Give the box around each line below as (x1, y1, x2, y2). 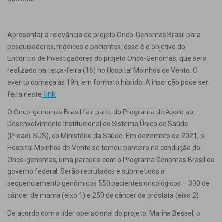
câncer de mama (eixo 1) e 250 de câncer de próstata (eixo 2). (7, 191, 200, 199)
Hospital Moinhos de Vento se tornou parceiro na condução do (7, 144, 200, 152)
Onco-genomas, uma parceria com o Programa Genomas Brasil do (7, 156, 215, 164)
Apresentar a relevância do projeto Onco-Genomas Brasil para (7, 31, 201, 39)
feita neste (7, 90, 42, 98)
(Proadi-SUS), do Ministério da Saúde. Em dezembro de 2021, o (7, 132, 204, 140)
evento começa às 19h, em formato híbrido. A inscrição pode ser (7, 78, 208, 86)
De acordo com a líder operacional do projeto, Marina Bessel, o (7, 209, 200, 217)
